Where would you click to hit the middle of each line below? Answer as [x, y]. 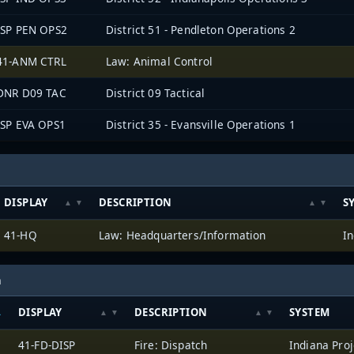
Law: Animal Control [160, 62]
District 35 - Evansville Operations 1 [201, 125]
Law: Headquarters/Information [183, 235]
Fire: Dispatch [171, 345]
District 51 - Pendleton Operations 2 [201, 30]
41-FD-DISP [47, 345]
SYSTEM [310, 312]
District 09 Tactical [156, 93]
